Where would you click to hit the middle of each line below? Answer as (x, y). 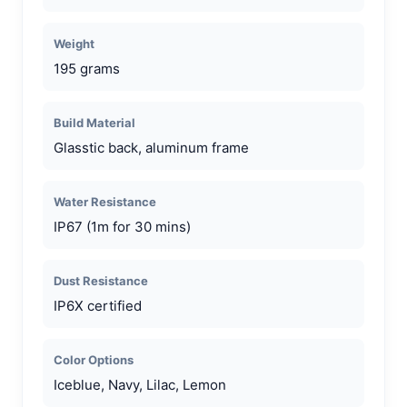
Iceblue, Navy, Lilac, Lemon (140, 384)
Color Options (94, 359)
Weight (74, 43)
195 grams (87, 68)
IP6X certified (98, 305)
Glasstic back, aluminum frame (151, 147)
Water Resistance (105, 201)
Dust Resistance (101, 280)
